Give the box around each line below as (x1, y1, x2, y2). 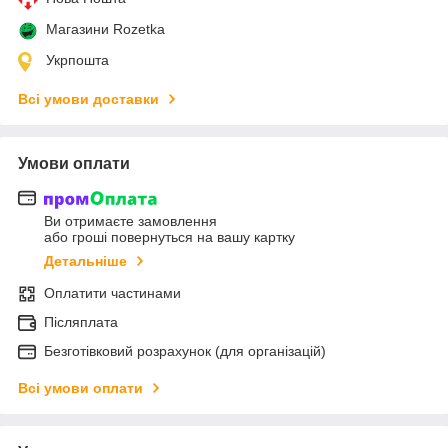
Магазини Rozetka (46, 20, 165, 37)
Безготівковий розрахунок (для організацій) (44, 343, 326, 360)
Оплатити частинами (44, 285, 181, 302)
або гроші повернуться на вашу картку (44, 229, 295, 246)
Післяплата (44, 314, 118, 331)
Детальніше (44, 253, 127, 270)
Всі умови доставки (18, 90, 159, 107)
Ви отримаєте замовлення (44, 213, 217, 230)
